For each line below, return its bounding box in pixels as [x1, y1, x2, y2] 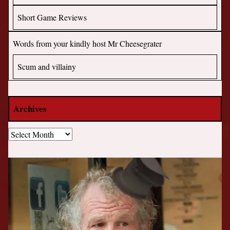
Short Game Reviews [17, 12, 87, 23]
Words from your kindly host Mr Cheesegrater [13, 38, 162, 49]
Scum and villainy [17, 61, 76, 72]
